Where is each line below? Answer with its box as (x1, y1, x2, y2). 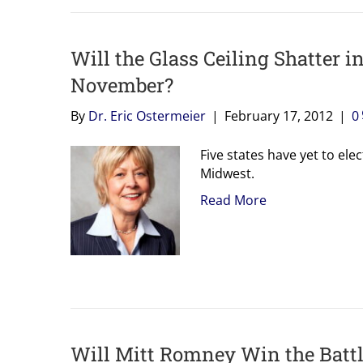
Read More (200, 190, 267, 209)
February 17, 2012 (224, 106, 333, 125)
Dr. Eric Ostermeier (88, 106, 206, 125)
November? (70, 71, 173, 98)
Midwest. (200, 164, 254, 182)
